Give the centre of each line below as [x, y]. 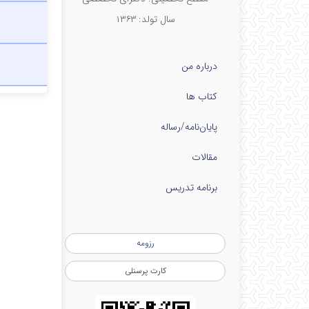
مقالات [205, 157]
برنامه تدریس [191, 188]
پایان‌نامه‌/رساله [189, 127]
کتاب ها [202, 97]
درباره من [199, 66]
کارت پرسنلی [145, 271]
